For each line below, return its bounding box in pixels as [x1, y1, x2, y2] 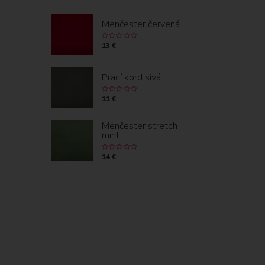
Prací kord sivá [102, 71, 161, 84]
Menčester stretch [102, 119, 177, 132]
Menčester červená [102, 18, 180, 31]
